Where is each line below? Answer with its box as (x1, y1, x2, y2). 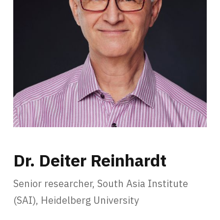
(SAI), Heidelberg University (13, 193, 139, 207)
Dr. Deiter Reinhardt (13, 149, 166, 171)
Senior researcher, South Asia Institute (13, 176, 188, 190)
